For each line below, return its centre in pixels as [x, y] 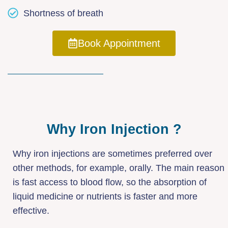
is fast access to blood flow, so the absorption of [110, 182]
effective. [31, 210]
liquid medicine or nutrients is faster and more [105, 196]
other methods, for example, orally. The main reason [119, 168]
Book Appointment [119, 43]
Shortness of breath [64, 13]
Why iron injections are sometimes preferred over [112, 153]
